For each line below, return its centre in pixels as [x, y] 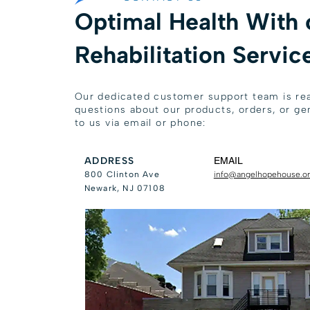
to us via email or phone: [140, 123]
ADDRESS [109, 161]
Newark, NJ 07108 [125, 188]
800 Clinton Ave [122, 174]
